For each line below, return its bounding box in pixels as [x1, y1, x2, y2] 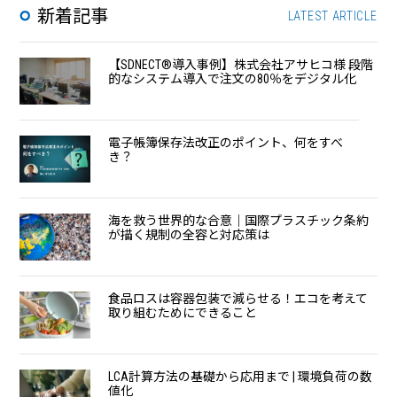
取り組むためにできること [108, 306, 258, 321]
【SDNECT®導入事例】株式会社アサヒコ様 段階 [108, 58, 374, 73]
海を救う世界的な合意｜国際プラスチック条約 [108, 214, 370, 229]
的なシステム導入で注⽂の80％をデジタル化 [108, 72, 357, 87]
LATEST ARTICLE [287, 9, 378, 24]
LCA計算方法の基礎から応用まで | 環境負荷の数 [108, 370, 373, 385]
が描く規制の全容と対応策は [108, 228, 270, 243]
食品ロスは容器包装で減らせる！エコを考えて [108, 292, 369, 307]
